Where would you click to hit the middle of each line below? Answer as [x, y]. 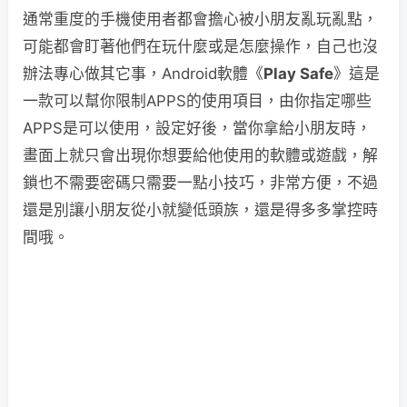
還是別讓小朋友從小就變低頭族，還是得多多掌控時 [200, 210]
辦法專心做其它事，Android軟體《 [143, 74]
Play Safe [298, 74]
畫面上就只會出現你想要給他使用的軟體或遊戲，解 [200, 155]
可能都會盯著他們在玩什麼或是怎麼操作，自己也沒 [200, 46]
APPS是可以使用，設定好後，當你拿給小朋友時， [197, 128]
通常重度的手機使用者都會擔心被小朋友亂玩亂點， [200, 19]
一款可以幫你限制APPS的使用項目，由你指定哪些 [197, 101]
